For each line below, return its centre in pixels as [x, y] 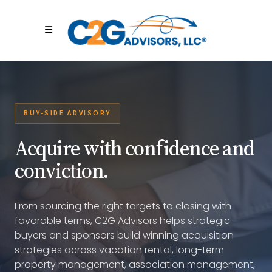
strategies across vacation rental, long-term [119, 250]
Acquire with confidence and [134, 148]
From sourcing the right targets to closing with [123, 206]
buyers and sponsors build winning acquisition [124, 235]
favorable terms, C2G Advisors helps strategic [122, 221]
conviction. [62, 171]
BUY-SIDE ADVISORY [67, 113]
